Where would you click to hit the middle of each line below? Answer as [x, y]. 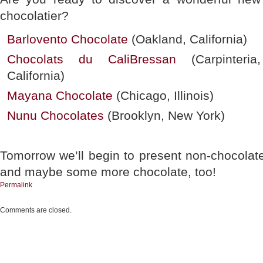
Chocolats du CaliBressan [92, 59]
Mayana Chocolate [60, 95]
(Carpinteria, [218, 59]
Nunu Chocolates [55, 115]
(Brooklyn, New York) [164, 115]
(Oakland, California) [188, 39]
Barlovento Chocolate [68, 39]
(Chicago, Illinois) [163, 95]
